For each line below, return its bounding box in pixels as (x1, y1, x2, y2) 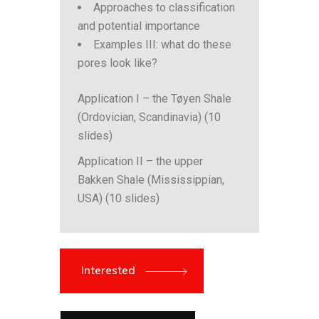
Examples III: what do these (93, 38, 231, 51)
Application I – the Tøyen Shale (78, 92, 231, 105)
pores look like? (78, 56, 157, 70)
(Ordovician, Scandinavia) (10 (78, 110, 221, 124)
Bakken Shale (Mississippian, (78, 173, 224, 187)
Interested (81, 263, 138, 277)
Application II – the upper (78, 155, 203, 168)
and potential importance (78, 19, 200, 33)
